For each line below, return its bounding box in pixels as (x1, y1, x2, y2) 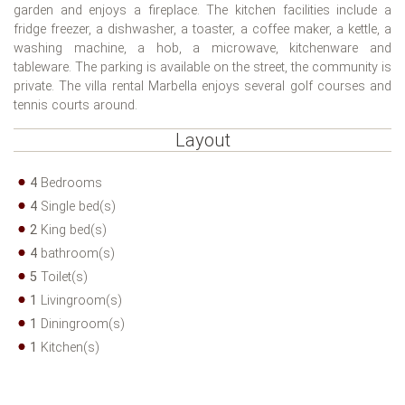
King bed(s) (37, 222, 107, 239)
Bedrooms (37, 175, 102, 192)
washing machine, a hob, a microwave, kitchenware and (14, 41, 391, 57)
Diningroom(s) (37, 316, 125, 333)
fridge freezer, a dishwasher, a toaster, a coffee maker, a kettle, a (14, 22, 391, 38)
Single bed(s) (37, 199, 116, 215)
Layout (174, 129, 231, 152)
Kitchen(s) (37, 340, 99, 356)
